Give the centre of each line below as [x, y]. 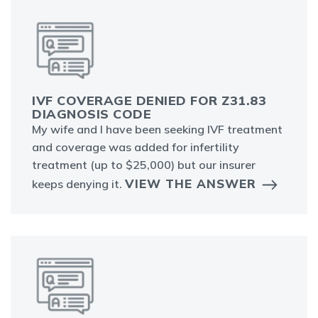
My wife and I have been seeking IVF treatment [157, 130]
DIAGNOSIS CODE [92, 114]
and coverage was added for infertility [136, 147]
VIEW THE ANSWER [191, 184]
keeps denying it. [78, 184]
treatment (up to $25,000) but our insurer [144, 165]
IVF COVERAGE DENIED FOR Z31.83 [149, 101]
